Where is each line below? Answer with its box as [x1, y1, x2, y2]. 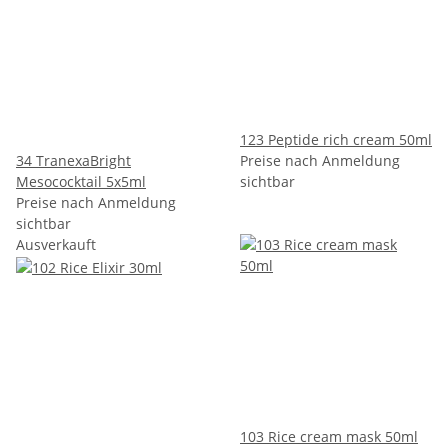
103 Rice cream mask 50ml [240, 427, 418, 446]
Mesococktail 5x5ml [16, 172, 146, 191]
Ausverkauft [16, 235, 96, 254]
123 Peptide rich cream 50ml [240, 130, 432, 149]
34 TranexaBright [16, 151, 131, 170]
